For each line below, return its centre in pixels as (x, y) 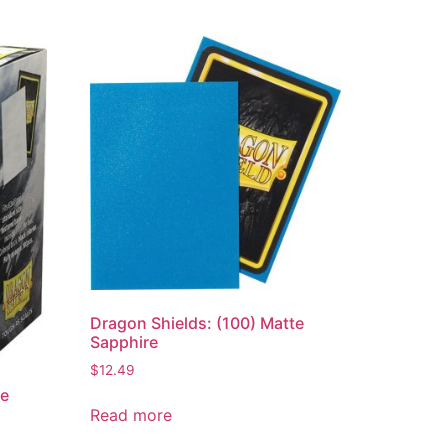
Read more (131, 414)
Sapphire (124, 341)
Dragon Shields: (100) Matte (197, 322)
